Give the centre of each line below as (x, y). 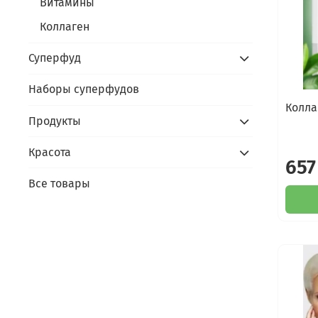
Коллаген (65, 26)
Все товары (59, 183)
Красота (50, 152)
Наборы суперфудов (84, 89)
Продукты (55, 121)
